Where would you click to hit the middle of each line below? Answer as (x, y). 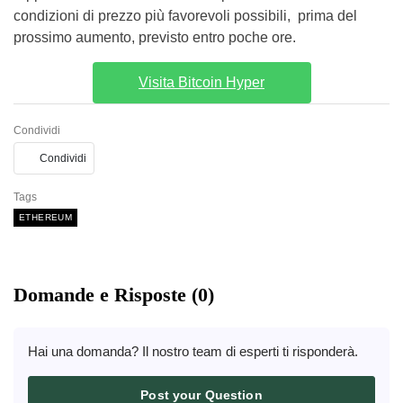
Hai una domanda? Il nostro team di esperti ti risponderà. (193, 351)
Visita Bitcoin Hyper (201, 82)
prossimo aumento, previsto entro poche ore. (155, 37)
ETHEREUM (46, 217)
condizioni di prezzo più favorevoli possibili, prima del (185, 16)
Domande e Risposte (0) (114, 295)
